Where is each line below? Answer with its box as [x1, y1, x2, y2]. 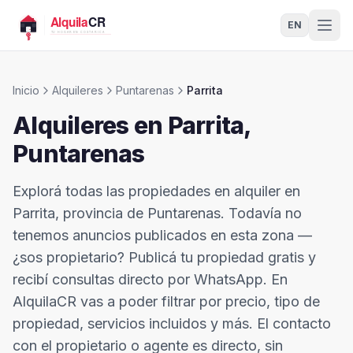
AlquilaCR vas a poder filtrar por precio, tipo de [13, 293, 320, 310]
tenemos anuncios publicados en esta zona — [13, 227, 312, 243]
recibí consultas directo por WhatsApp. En [13, 271, 288, 288]
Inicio [13, 84, 39, 97]
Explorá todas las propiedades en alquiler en [13, 183, 300, 199]
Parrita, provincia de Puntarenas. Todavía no [13, 205, 302, 221]
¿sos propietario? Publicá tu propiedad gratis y [13, 249, 316, 266]
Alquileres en [13, 111, 168, 139]
